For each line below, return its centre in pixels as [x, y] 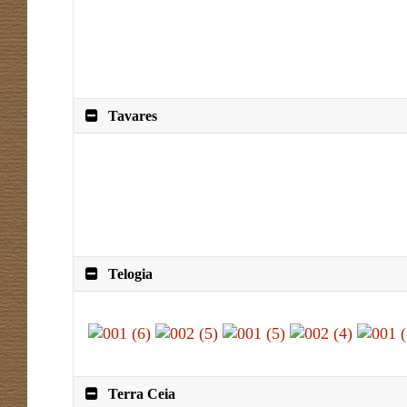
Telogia [131, 273]
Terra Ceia [142, 393]
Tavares [133, 115]
